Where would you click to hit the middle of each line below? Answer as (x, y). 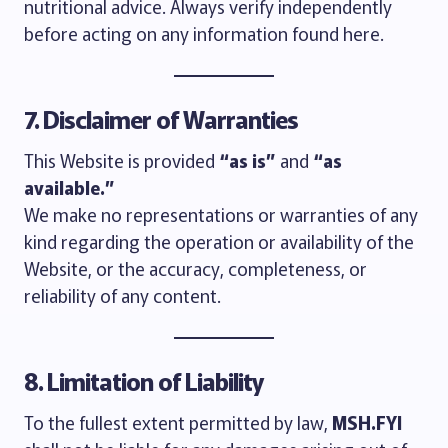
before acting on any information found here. (204, 33)
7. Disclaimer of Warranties (161, 118)
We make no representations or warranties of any (221, 214)
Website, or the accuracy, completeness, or (195, 268)
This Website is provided (121, 160)
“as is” (247, 160)
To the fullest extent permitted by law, (178, 422)
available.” (69, 187)
